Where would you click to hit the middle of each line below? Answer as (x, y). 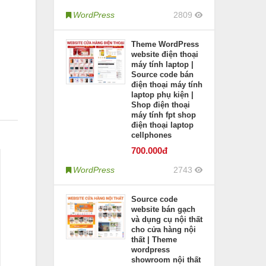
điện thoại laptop (162, 125)
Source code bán (162, 75)
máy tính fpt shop (164, 115)
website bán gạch (163, 209)
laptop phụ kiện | (162, 95)
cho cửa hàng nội (164, 229)
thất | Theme (154, 240)
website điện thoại (165, 54)
